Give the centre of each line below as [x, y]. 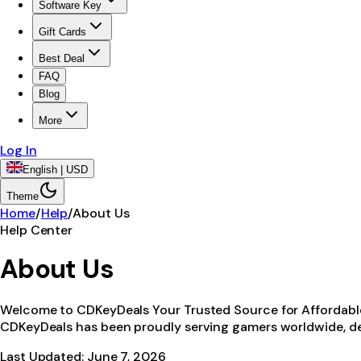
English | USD [55, 170]
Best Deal [62, 58]
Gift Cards [62, 32]
